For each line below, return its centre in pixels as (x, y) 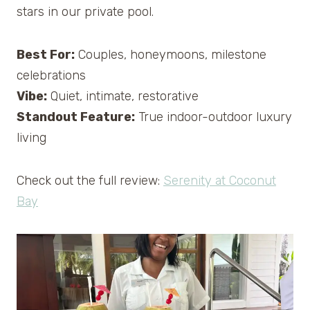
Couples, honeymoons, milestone (171, 55)
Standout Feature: (76, 117)
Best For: (46, 55)
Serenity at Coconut (220, 181)
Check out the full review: (90, 181)
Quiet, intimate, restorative (123, 97)
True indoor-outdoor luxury (213, 117)
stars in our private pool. (85, 12)
